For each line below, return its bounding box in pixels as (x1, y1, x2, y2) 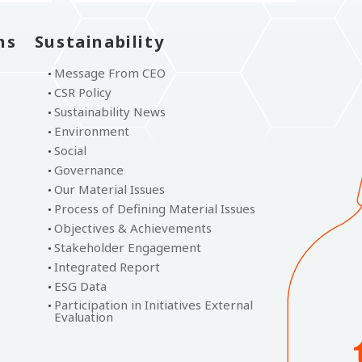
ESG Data (53, 278, 107, 294)
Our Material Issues (53, 181, 165, 197)
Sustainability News (53, 103, 166, 120)
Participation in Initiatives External (53, 297, 253, 313)
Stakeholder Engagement (53, 239, 201, 255)
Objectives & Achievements (53, 220, 212, 236)
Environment (53, 123, 129, 139)
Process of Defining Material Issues (53, 200, 255, 217)
